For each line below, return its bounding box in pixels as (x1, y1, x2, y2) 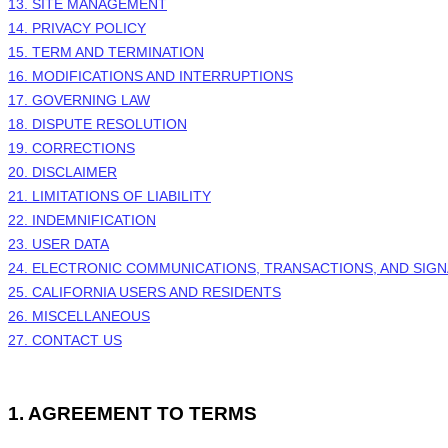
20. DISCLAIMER (8, 164, 117, 181)
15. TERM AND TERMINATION (8, 44, 204, 61)
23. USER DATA (8, 236, 109, 253)
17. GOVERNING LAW (8, 92, 150, 109)
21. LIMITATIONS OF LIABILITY (8, 188, 211, 205)
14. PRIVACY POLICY (8, 20, 146, 37)
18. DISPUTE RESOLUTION (8, 116, 187, 133)
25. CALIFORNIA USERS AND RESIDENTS (8, 284, 281, 301)
